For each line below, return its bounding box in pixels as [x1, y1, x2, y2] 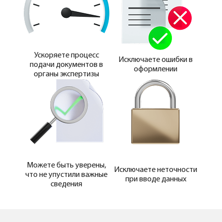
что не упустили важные [25, 170, 108, 179]
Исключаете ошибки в [118, 56, 193, 64]
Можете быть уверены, [27, 161, 106, 169]
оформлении [134, 65, 177, 74]
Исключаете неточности [114, 166, 197, 174]
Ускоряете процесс [34, 51, 99, 59]
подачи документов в [30, 60, 103, 69]
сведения [51, 180, 82, 188]
